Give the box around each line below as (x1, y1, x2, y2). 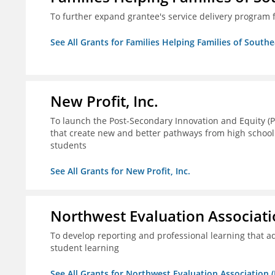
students (50, 139, 87, 152)
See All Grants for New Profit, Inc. (50, 165, 190, 177)
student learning (50, 242, 119, 254)
